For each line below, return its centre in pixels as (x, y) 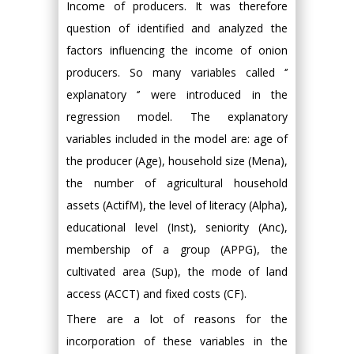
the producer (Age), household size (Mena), (177, 160)
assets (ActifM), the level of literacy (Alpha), (177, 205)
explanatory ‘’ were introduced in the (177, 94)
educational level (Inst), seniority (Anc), (177, 227)
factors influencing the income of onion (177, 50)
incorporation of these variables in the (177, 341)
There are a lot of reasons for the (177, 318)
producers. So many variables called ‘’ (177, 72)
